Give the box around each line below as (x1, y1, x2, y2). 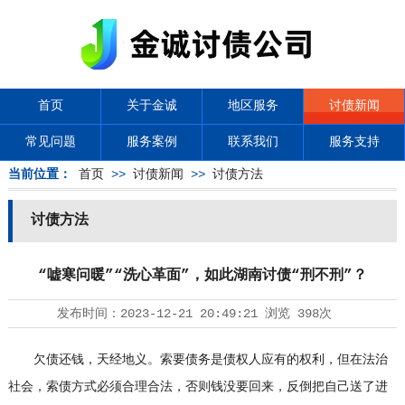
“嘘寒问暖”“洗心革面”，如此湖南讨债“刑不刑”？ (37, 268, 367, 284)
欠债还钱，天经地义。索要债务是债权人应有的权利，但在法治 (7, 353, 388, 367)
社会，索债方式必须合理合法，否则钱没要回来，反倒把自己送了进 (7, 380, 388, 394)
